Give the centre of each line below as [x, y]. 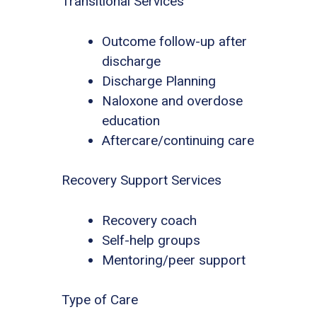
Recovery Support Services [142, 180]
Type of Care [100, 300]
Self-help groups [151, 240]
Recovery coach [149, 220]
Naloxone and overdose [172, 100]
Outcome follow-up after [174, 41]
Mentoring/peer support [174, 260]
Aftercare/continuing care [178, 140]
